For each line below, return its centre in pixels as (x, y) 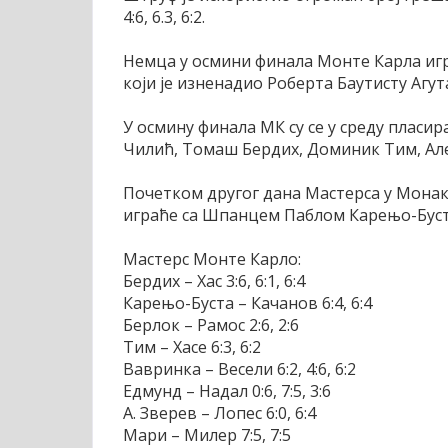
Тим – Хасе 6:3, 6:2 (192, 347)
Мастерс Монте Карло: (212, 259)
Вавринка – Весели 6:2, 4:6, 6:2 (239, 369)
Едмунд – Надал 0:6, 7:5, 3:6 (227, 391)
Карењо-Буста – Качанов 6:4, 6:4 (247, 303)
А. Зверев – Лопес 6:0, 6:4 (219, 413)
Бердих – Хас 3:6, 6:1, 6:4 (214, 281)
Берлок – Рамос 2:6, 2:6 (211, 325)
